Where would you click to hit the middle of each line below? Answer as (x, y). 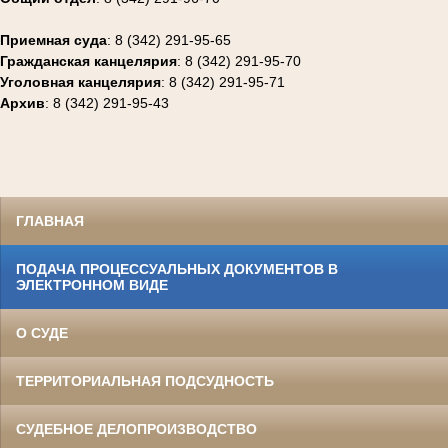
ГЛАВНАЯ (50, 221)
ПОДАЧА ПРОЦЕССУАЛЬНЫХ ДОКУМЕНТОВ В (177, 269)
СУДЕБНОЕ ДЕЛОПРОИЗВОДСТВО (136, 429)
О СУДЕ (42, 333)
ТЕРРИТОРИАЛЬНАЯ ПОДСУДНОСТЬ (145, 381)
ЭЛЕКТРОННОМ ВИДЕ (92, 285)
